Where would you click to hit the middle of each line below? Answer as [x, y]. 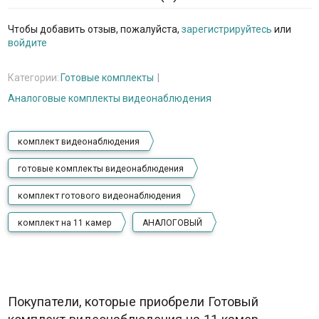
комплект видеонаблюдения [78, 141]
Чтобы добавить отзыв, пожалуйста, [94, 29]
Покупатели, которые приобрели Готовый [133, 301]
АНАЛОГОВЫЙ [172, 223]
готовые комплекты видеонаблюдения [100, 168]
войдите [27, 42]
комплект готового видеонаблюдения [99, 195]
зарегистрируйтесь [226, 29]
